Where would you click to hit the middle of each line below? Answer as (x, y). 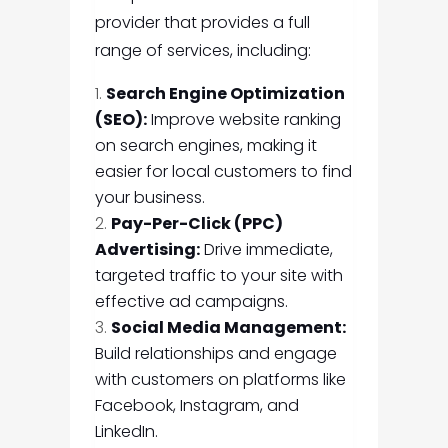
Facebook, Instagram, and (196, 406)
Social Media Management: (228, 328)
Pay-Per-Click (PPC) (196, 224)
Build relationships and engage (215, 354)
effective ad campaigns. (191, 302)
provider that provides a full (202, 23)
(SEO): (120, 120)
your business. (149, 198)
